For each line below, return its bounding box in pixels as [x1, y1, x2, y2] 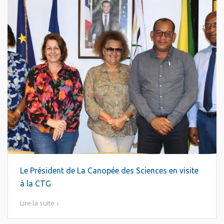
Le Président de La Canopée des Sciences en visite [20, 166, 198, 175]
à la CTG [20, 179, 51, 188]
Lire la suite [20, 198, 54, 207]
